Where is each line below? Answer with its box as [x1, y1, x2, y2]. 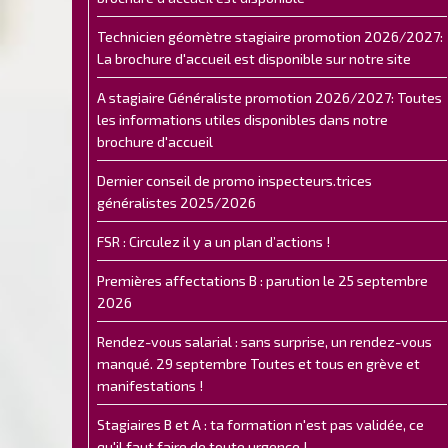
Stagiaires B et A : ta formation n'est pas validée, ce [97, 416, 424, 433]
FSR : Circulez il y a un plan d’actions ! [97, 233, 330, 250]
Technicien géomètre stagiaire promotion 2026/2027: [97, 28, 443, 45]
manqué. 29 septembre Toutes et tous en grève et [97, 355, 420, 372]
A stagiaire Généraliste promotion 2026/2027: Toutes [97, 89, 442, 106]
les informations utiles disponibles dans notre [97, 111, 388, 128]
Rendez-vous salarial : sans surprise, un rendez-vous [97, 333, 432, 350]
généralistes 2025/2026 [97, 194, 256, 211]
